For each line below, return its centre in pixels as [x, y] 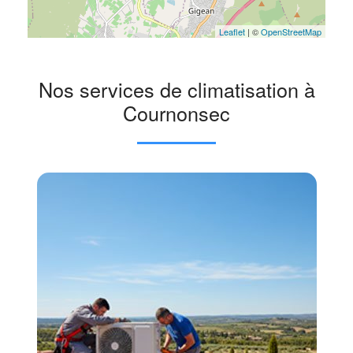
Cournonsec [176, 113]
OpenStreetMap [291, 32]
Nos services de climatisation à [176, 89]
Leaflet [232, 32]
